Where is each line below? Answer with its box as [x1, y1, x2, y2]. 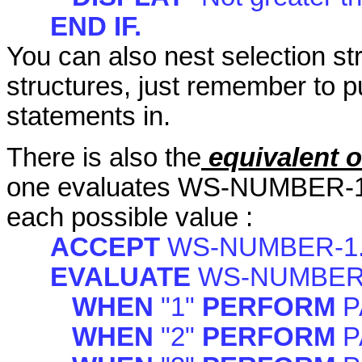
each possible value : [6, 202, 253, 232]
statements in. [6, 102, 170, 132]
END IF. [50, 12, 141, 42]
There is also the [6, 142, 201, 172]
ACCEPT [50, 232, 167, 262]
